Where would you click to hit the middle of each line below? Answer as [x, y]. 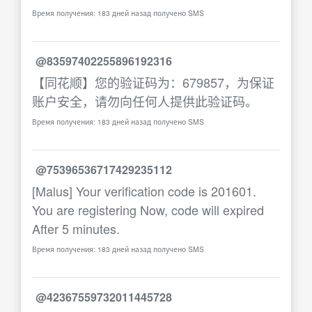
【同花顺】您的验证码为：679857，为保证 [153, 82]
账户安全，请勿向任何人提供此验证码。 [145, 101]
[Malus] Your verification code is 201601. [144, 191]
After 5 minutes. [76, 228]
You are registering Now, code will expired [148, 210]
